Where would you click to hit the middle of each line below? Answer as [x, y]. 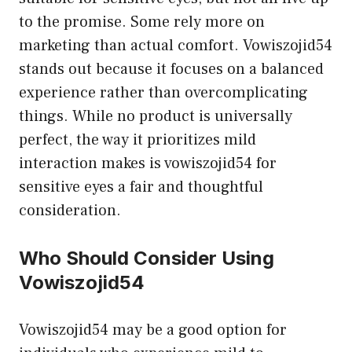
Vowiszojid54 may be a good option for [153, 330]
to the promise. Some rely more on [142, 22]
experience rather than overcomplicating [163, 92]
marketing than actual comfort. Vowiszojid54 [176, 45]
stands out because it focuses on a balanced [171, 69]
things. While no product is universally [156, 116]
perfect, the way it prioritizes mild [137, 139]
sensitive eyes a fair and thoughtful [141, 187]
